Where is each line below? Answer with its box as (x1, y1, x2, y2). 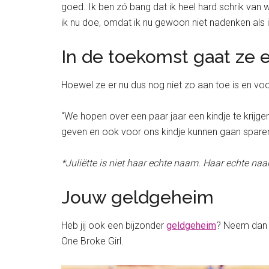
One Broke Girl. (61, 235, 124, 247)
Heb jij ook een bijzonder (61, 219, 166, 231)
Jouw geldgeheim (61, 186, 214, 208)
